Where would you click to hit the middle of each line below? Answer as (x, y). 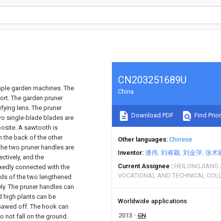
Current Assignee (144, 166)
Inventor (130, 153)
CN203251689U (152, 80)
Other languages (142, 139)
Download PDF (152, 115)
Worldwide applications (152, 201)
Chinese (181, 139)
